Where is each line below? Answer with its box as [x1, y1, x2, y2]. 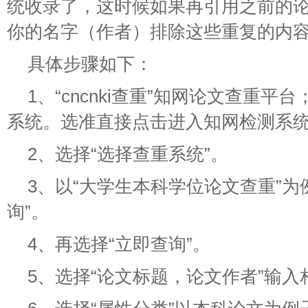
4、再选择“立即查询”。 [27, 234, 210, 254]
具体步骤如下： [27, 54, 153, 74]
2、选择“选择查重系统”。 [27, 144, 228, 164]
